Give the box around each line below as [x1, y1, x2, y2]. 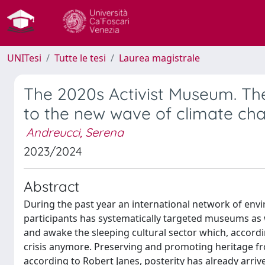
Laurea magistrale [119, 51, 200, 64]
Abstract [24, 177, 79, 195]
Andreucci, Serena [26, 125, 124, 140]
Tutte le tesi [54, 51, 106, 64]
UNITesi [7, 51, 41, 64]
